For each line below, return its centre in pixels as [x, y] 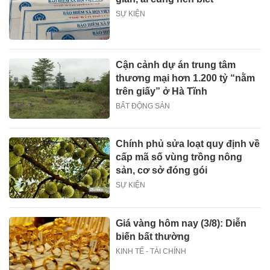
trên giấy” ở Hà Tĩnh [162, 91]
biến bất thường [153, 236]
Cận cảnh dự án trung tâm [176, 64]
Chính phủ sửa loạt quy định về [188, 144]
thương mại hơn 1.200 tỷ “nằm [186, 78]
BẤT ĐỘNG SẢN [143, 106]
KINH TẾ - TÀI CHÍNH [151, 251]
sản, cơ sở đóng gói [162, 171]
